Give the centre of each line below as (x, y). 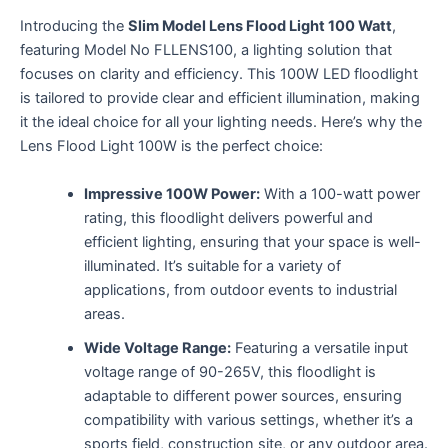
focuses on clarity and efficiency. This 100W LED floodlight (219, 74)
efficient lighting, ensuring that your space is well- (252, 241)
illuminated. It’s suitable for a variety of (212, 265)
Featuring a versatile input (319, 347)
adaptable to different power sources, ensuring (242, 395)
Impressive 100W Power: (171, 193)
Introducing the (74, 26)
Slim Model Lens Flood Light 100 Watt (260, 26)
